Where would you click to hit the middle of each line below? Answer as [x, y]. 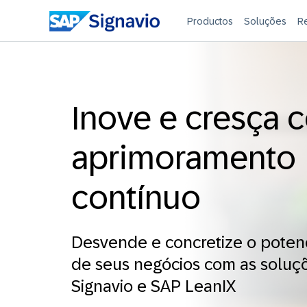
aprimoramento [184, 158]
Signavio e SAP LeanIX [153, 286]
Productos [210, 21]
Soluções [266, 21]
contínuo [136, 198]
